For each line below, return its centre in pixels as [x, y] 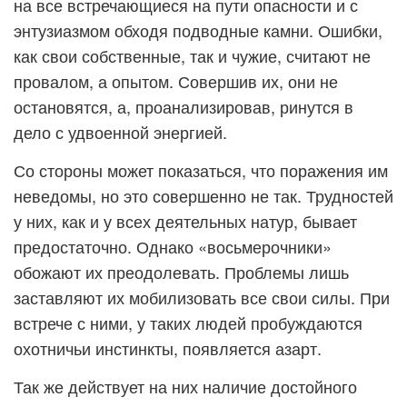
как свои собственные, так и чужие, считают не [192, 55]
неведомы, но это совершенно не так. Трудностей [203, 195]
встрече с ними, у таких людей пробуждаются [188, 323]
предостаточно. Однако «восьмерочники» [173, 246]
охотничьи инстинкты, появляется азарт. [168, 348]
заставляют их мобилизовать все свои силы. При [202, 297]
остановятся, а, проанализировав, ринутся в [184, 106]
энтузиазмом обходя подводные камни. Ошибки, [198, 30]
